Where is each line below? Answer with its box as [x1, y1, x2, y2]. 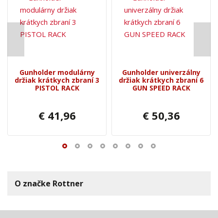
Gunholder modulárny [19, 67, 95, 77]
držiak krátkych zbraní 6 [119, 75, 203, 85]
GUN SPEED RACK [132, 83, 190, 92]
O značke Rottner [15, 178, 83, 189]
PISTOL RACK [35, 83, 79, 92]
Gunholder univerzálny [122, 67, 200, 77]
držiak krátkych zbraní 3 [15, 75, 99, 85]
